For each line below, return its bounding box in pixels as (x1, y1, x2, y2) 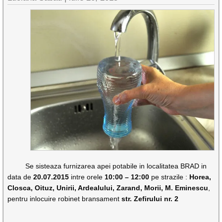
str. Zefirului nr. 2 (121, 195, 179, 203)
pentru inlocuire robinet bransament (7, 195, 122, 203)
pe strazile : (149, 173, 190, 181)
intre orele (69, 173, 103, 181)
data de (7, 173, 34, 181)
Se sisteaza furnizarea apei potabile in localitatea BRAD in (7, 162, 207, 170)
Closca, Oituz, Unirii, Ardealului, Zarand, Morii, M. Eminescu (7, 184, 209, 192)
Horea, (189, 173, 212, 181)
